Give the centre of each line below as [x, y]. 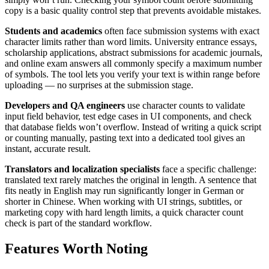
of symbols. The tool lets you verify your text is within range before [132, 74]
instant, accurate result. [48, 149]
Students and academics [53, 31]
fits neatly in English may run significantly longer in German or [124, 191]
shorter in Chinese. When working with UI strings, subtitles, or [123, 202]
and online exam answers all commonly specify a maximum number [133, 64]
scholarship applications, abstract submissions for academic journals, [134, 53]
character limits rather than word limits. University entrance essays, [131, 42]
